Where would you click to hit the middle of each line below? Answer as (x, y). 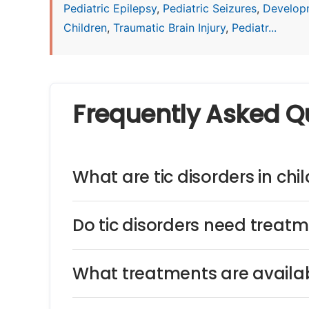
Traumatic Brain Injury (169, 28)
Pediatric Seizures (210, 8)
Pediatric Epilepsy (110, 8)
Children (85, 28)
